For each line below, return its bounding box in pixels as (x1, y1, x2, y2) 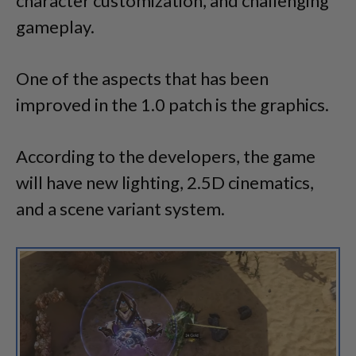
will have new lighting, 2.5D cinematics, (16, 172, 314, 194)
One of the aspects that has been (16, 68, 269, 90)
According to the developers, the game (16, 145, 315, 168)
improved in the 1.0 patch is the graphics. (16, 94, 332, 116)
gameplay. (16, 16, 95, 38)
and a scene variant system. (16, 198, 225, 220)
